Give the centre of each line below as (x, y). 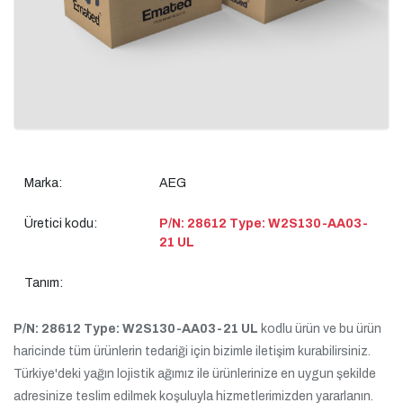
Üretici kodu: (61, 223)
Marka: (43, 183)
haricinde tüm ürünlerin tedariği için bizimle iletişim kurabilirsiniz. (192, 351)
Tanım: (44, 282)
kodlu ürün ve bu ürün (320, 328)
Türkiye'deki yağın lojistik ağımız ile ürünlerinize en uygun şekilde (195, 373)
